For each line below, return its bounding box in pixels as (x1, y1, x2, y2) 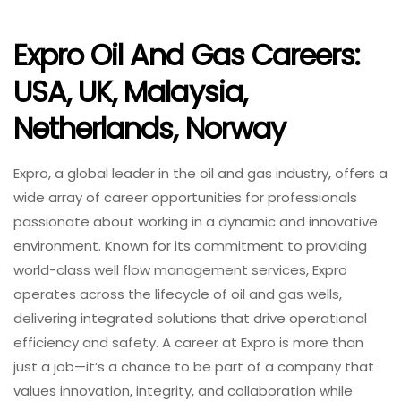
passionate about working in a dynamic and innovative (13, 212, 378, 232)
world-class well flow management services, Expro (13, 260, 347, 280)
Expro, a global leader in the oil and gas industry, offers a (13, 164, 388, 183)
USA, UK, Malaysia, (13, 71, 247, 112)
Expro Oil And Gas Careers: (13, 34, 361, 75)
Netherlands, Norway (13, 107, 286, 149)
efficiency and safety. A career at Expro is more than (13, 333, 363, 353)
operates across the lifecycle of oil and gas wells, (13, 285, 342, 304)
